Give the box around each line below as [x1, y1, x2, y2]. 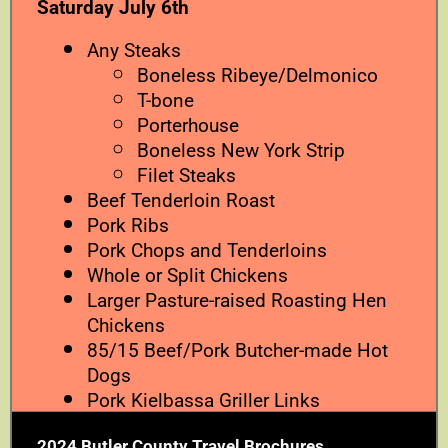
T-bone [137, 88, 194, 112]
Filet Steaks [137, 163, 236, 187]
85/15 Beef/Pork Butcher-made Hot [87, 338, 388, 362]
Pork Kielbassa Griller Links [87, 388, 320, 412]
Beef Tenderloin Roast [87, 188, 275, 212]
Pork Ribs [87, 213, 169, 237]
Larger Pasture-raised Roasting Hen [87, 288, 387, 312]
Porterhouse [137, 113, 239, 137]
